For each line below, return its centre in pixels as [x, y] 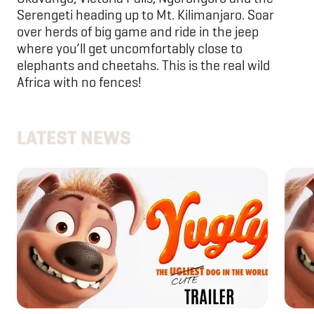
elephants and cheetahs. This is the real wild [143, 65]
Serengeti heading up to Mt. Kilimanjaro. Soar [145, 14]
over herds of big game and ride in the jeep [138, 31]
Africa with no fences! [79, 82]
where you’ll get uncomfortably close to [130, 48]
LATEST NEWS [74, 137]
